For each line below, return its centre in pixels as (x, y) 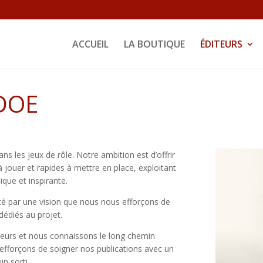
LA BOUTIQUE (154, 44)
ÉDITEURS (221, 44)
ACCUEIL (90, 44)
